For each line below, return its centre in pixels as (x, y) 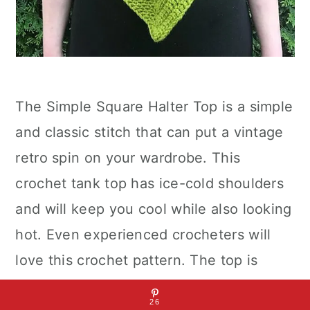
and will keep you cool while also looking (154, 209)
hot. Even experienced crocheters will (143, 235)
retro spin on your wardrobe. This (128, 158)
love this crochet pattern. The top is (137, 260)
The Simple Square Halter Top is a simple (154, 107)
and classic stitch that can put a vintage (149, 132)
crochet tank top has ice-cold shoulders (150, 183)
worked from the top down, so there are (150, 286)
